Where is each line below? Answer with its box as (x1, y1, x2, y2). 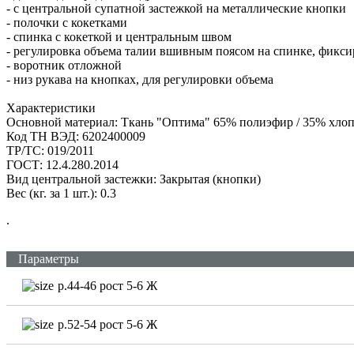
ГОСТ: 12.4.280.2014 (6, 157, 119, 171)
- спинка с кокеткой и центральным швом (6, 29, 232, 43)
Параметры (18, 251, 79, 265)
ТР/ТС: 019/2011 (6, 143, 94, 157)
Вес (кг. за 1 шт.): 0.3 (6, 186, 116, 200)
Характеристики (6, 100, 96, 115)
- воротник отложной (6, 58, 122, 72)
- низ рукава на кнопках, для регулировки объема (6, 72, 273, 86)
